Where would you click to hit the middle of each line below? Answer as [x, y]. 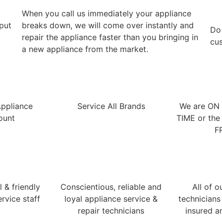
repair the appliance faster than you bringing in [110, 37]
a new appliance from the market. [85, 49]
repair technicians [111, 210]
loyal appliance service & [111, 198]
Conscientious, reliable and [111, 187]
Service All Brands [111, 106]
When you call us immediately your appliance [106, 13]
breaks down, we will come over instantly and [108, 25]
